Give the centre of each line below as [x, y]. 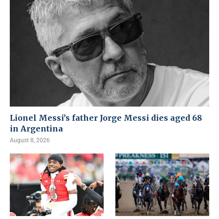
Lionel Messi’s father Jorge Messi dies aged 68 [106, 118]
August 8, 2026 [30, 140]
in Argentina [36, 129]
